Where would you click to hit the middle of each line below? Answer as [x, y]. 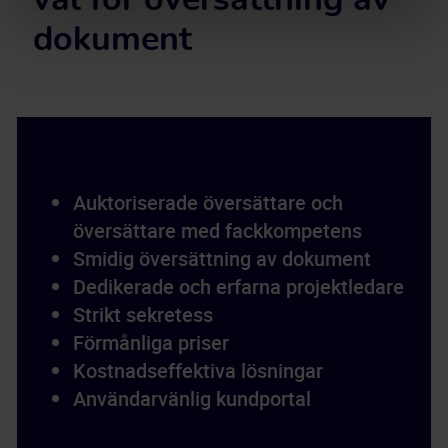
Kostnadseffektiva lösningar [198, 370]
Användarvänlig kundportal [192, 398]
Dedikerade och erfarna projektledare [238, 286]
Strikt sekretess [143, 314]
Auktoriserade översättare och [208, 202]
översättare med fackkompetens [217, 230]
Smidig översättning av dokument [222, 258]
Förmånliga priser [151, 342]
